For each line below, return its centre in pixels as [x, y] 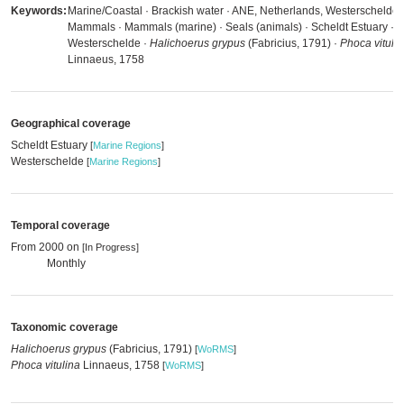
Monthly [66, 263]
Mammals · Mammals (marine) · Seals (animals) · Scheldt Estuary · [231, 27]
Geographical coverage [71, 124]
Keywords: [39, 11]
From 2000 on [46, 247]
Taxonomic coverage [64, 327]
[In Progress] [110, 247]
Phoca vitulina [46, 365]
